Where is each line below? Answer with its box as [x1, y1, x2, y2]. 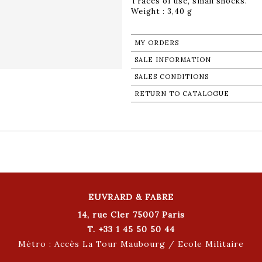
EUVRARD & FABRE [88, 191, 174, 202]
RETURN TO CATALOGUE [135, 89, 229, 98]
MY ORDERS [135, 38, 179, 47]
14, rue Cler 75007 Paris [77, 209, 185, 220]
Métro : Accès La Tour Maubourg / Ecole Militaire [18, 238, 244, 249]
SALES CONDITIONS [135, 72, 209, 81]
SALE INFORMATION [135, 55, 211, 64]
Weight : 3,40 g [131, 6, 192, 16]
